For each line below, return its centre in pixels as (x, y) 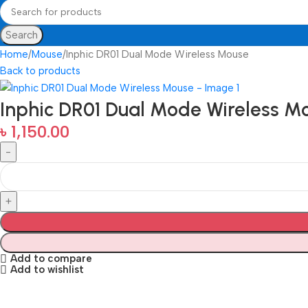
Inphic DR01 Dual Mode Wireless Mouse (157, 54)
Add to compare (51, 258)
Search (22, 35)
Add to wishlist (47, 270)
